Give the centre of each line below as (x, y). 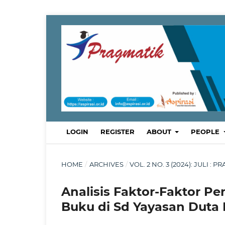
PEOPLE (206, 131)
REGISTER (118, 131)
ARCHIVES (106, 164)
